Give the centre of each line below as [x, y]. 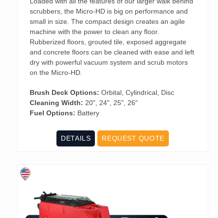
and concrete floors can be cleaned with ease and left [112, 52]
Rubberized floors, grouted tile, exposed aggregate [108, 42]
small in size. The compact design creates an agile [107, 22]
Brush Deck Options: [64, 93]
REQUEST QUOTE [133, 138]
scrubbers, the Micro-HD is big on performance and [109, 11]
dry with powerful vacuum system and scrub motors [109, 63]
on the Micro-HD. [56, 73]
